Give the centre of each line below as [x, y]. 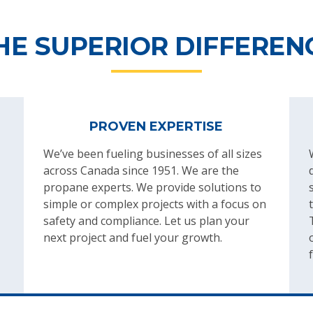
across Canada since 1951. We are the [141, 171]
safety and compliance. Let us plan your [146, 221]
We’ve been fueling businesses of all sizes [152, 154]
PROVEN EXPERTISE [156, 127]
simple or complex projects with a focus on [154, 204]
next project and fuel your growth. [132, 238]
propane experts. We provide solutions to [152, 188]
